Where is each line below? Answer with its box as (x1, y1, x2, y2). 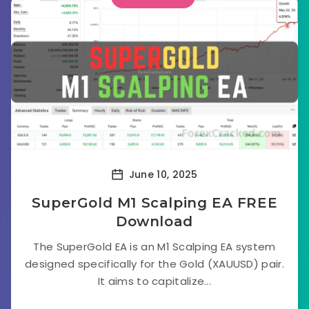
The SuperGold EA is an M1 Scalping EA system (33, 239, 276, 254)
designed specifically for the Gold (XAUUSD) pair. (25, 257, 284, 271)
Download (116, 213, 193, 230)
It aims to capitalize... (97, 274, 212, 288)
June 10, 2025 (126, 167, 198, 181)
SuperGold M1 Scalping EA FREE (31, 195, 278, 211)
